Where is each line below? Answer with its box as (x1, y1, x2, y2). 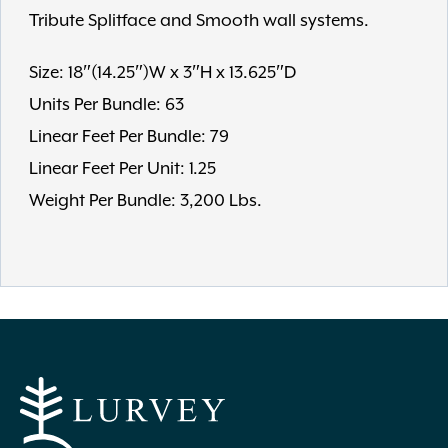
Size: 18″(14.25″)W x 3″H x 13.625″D (29, 62, 296, 82)
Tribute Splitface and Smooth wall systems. (29, 10, 369, 30)
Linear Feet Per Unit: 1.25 (29, 158, 216, 178)
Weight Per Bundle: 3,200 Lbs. (29, 190, 262, 210)
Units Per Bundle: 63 (29, 94, 184, 114)
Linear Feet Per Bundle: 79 (29, 126, 229, 146)
